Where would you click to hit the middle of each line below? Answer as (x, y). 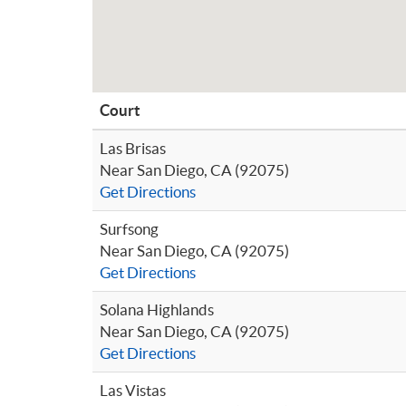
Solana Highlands (157, 309)
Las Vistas (133, 390)
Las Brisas (133, 148)
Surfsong (129, 229)
